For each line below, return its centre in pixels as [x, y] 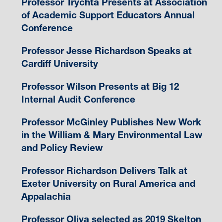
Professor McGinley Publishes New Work [111, 122]
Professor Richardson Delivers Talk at [104, 171]
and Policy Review [62, 148]
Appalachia [46, 197]
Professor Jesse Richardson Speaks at [106, 51]
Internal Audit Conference [78, 100]
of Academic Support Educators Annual [108, 15]
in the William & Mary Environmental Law [111, 135]
